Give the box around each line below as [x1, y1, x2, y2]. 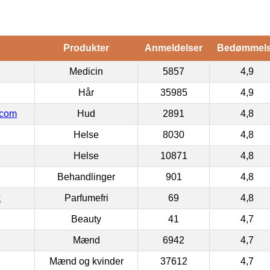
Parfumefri [64, 192, 108, 203]
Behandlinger [57, 171, 115, 182]
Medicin [69, 66, 103, 77]
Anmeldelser [144, 42, 202, 53]
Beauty [71, 213, 101, 224]
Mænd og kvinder [49, 256, 124, 266]
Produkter [63, 42, 109, 53]
